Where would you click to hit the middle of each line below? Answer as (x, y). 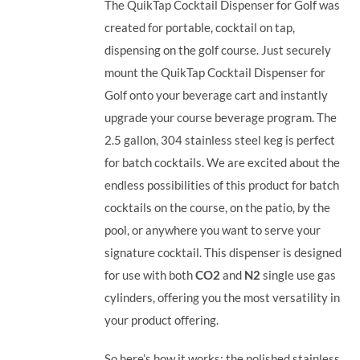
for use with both (150, 274)
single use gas (299, 274)
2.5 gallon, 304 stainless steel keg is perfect (220, 139)
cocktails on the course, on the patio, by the (218, 207)
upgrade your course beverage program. (211, 117)
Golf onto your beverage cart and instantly (217, 94)
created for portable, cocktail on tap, (200, 27)
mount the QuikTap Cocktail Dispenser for (215, 72)
